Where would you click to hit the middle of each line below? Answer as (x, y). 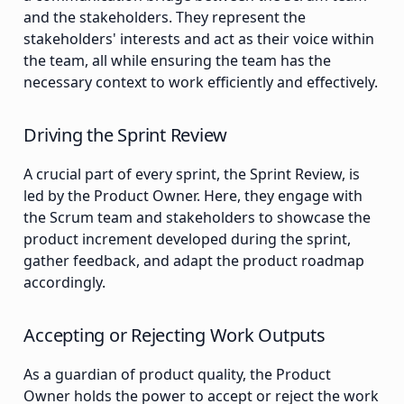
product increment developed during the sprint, (188, 239)
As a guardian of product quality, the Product (178, 375)
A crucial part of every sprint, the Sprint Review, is (192, 174)
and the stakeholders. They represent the (165, 18)
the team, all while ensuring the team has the (178, 61)
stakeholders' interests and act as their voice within (199, 39)
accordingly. (65, 283)
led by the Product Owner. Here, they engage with (193, 196)
